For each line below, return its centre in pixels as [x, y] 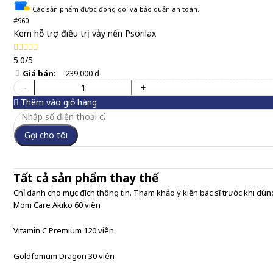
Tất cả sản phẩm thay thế [86, 178]
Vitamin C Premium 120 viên [64, 230]
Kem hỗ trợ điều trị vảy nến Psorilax [85, 33]
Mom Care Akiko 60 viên [57, 205]
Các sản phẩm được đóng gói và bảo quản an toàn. [115, 9]
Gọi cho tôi [46, 135]
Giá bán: [39, 73]
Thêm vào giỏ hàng [58, 102]
